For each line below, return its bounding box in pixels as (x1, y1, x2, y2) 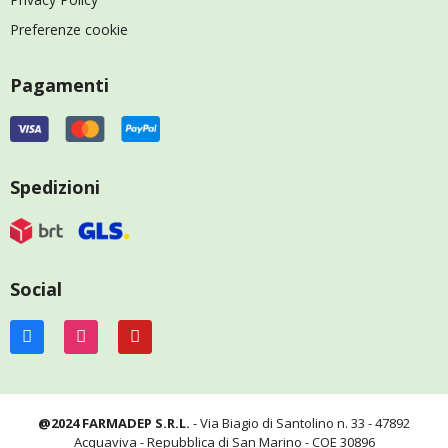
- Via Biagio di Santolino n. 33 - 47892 (190, 413, 410, 432)
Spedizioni (10, 174, 100, 199)
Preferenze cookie (10, 20, 128, 39)
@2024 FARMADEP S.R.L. (38, 413, 190, 432)
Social (10, 276, 62, 301)
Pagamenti (10, 73, 109, 97)
